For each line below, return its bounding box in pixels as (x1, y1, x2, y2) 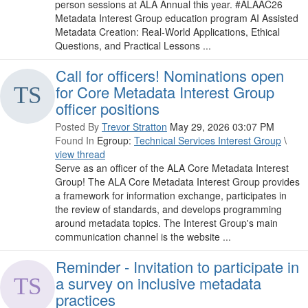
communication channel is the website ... (55, 230, 231, 244)
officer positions (56, 98, 159, 120)
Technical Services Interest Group (134, 133, 281, 148)
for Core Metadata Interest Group (56, 81, 274, 103)
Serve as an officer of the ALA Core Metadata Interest (55, 161, 289, 175)
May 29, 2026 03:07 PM (170, 120, 274, 134)
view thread (55, 147, 105, 162)
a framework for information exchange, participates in (55, 188, 287, 203)
